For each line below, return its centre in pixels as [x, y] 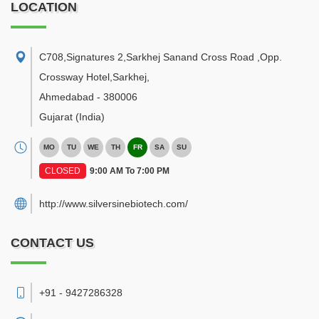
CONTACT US [52, 243]
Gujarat [56, 117]
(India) [90, 117]
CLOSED [63, 171]
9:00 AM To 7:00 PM [130, 171]
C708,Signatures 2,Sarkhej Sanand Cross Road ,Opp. [161, 57]
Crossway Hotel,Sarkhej [93, 77]
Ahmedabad [67, 97]
